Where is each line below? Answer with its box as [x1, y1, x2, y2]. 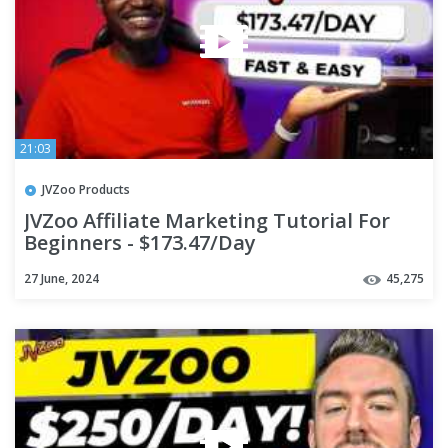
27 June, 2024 [24, 270, 99, 288]
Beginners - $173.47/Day [24, 229, 256, 257]
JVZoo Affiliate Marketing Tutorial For [24, 207, 390, 235]
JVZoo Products [42, 180, 130, 198]
